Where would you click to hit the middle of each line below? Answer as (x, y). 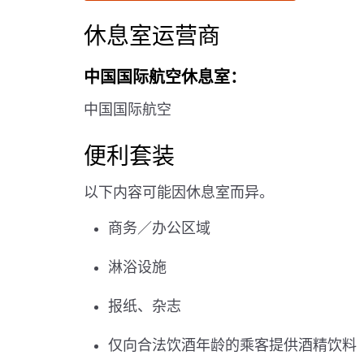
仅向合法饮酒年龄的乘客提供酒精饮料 (232, 345)
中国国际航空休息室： (165, 77)
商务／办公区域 (159, 228)
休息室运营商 (152, 36)
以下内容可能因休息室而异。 (179, 193)
